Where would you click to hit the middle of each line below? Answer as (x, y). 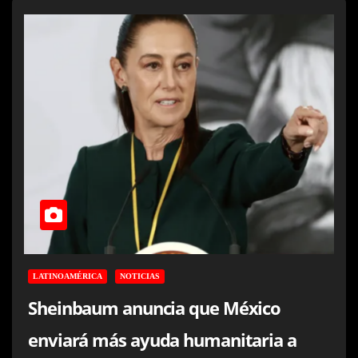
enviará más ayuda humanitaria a (162, 339)
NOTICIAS (140, 276)
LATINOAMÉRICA (68, 276)
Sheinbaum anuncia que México (155, 307)
